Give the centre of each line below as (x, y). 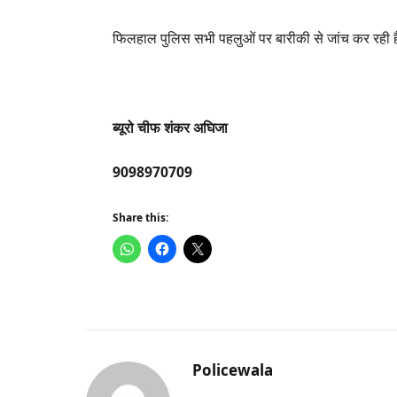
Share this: (141, 218)
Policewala (233, 370)
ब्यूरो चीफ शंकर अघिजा (172, 127)
